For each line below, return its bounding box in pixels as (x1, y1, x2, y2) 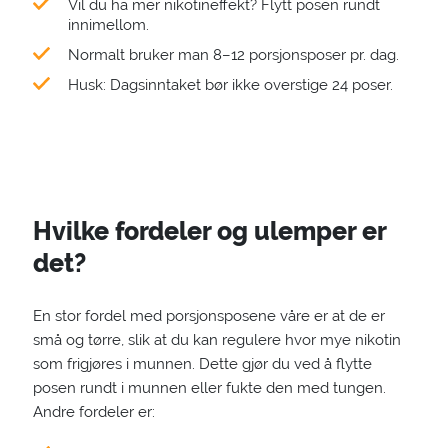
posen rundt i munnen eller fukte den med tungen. (32, 379, 386, 397)
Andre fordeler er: (32, 403, 155, 421)
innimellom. (67, 16, 149, 34)
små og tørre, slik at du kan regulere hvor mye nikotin (32, 331, 401, 349)
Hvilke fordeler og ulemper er (32, 216, 386, 246)
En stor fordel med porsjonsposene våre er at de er (32, 307, 385, 325)
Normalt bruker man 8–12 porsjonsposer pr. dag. (67, 46, 399, 64)
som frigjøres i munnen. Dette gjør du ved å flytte (32, 355, 372, 373)
